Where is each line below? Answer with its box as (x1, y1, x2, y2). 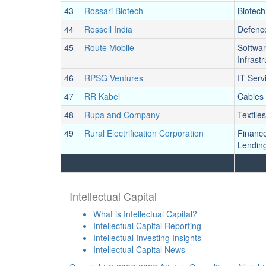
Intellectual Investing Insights (93, 232, 201, 243)
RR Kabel (84, 90, 120, 102)
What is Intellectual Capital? (93, 208, 197, 220)
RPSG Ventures (84, 72, 143, 84)
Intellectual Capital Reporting (93, 220, 201, 232)
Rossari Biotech (84, 5, 143, 17)
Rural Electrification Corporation (84, 127, 204, 139)
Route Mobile (84, 42, 134, 53)
